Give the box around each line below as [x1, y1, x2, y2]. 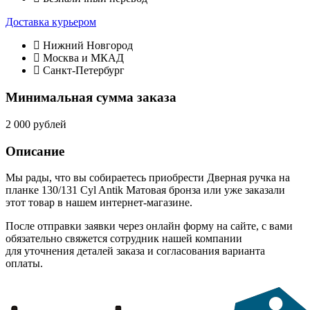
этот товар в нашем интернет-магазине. [6, 197, 192, 209]
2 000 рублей [6, 118, 66, 130]
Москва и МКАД [40, 52, 124, 64]
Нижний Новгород [40, 39, 133, 52]
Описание [6, 143, 64, 158]
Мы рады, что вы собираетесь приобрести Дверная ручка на [6, 172, 290, 184]
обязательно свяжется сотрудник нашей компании [6, 232, 242, 245]
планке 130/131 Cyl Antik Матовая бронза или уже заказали [6, 184, 285, 197]
